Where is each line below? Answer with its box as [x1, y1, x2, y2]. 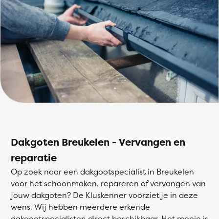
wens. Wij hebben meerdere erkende [11, 201, 150, 212]
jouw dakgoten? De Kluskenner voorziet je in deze [11, 190, 198, 200]
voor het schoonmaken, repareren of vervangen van [11, 178, 206, 189]
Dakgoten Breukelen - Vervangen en [11, 135, 185, 149]
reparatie [11, 151, 57, 164]
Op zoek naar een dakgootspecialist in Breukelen [11, 166, 194, 177]
